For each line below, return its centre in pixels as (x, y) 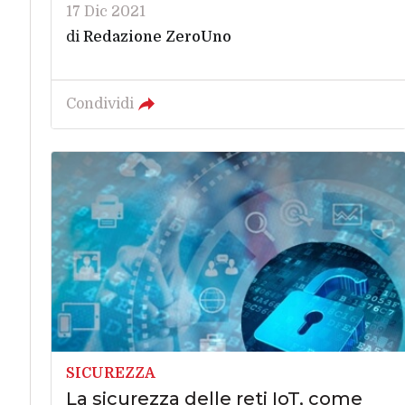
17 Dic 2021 (105, 11)
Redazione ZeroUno (157, 37)
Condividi (99, 104)
